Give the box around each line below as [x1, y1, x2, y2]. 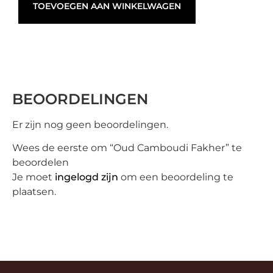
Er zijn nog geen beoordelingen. [12, 118, 168, 130]
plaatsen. [12, 186, 56, 198]
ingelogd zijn [55, 171, 118, 183]
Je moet [12, 171, 55, 183]
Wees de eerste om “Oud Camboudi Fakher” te [12, 142, 242, 154]
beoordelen [12, 157, 69, 169]
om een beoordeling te [118, 171, 233, 183]
